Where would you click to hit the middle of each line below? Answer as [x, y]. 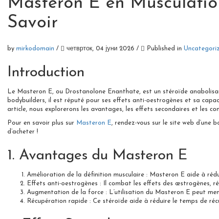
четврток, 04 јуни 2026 [101, 48]
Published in [164, 48]
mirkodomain [36, 48]
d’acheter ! [23, 131]
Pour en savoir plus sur [42, 123]
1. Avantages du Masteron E [97, 155]
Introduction [46, 72]
